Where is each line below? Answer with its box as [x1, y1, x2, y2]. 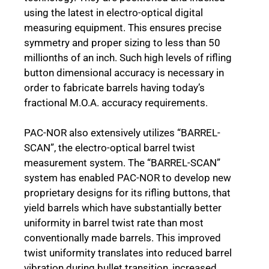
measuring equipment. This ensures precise [24, 21, 222, 34]
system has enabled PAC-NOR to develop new [24, 172, 231, 184]
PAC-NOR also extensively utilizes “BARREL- [24, 127, 220, 139]
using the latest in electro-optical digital [24, 6, 203, 19]
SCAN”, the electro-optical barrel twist [24, 142, 195, 154]
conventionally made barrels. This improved [24, 232, 221, 244]
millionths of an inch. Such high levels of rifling [24, 51, 232, 64]
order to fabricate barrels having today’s [24, 81, 205, 94]
